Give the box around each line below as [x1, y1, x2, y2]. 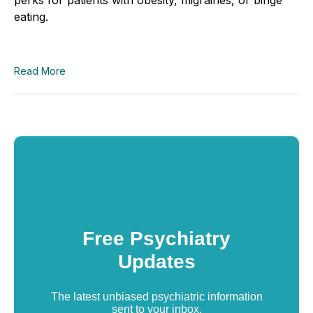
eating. [14, 9, 48, 24]
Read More [14, 64, 66, 77]
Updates [117, 250, 196, 272]
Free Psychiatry [82, 227, 231, 249]
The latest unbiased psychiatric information [50, 290, 263, 303]
